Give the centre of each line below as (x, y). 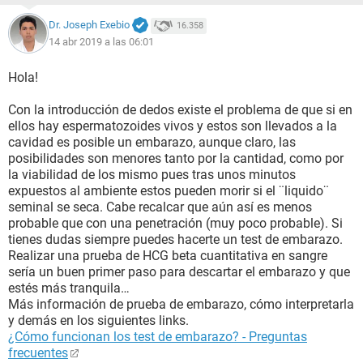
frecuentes (38, 353)
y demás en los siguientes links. (98, 320)
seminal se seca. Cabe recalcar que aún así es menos (160, 207)
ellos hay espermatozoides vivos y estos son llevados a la (173, 126)
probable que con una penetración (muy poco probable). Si (175, 223)
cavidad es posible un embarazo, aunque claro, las (152, 142)
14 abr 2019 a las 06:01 (101, 41)
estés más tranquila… (69, 288)
